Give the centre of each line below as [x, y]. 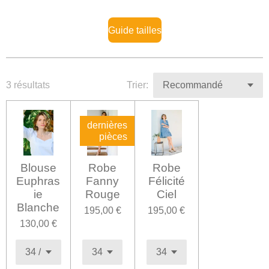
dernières [107, 125]
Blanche [38, 207]
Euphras [38, 181]
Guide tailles [134, 30]
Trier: [137, 85]
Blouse [38, 168]
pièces [113, 137]
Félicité [166, 181]
